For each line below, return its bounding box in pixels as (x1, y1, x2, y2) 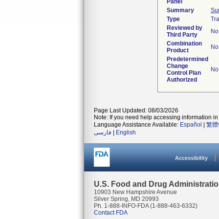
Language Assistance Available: (94, 121, 180, 128)
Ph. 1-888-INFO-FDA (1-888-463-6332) (94, 202, 197, 209)
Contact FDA (94, 209, 128, 216)
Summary (167, 7, 194, 14)
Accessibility (175, 155, 208, 161)
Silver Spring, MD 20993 (94, 196, 159, 202)
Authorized (167, 76, 197, 83)
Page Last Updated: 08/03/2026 (94, 107, 178, 114)
